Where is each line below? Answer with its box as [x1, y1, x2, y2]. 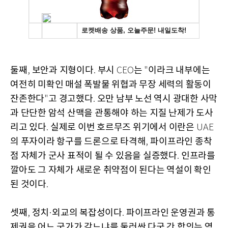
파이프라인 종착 [150, 136, 212, 148]
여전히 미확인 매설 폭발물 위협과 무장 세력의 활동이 [10, 79, 211, 91]
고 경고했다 [48, 94, 93, 105]
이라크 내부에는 [148, 65, 210, 76]
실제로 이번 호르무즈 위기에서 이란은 [50, 122, 196, 133]
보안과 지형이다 [32, 65, 94, 76]
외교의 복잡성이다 [52, 208, 122, 219]
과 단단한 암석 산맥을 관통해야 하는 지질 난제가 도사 [10, 108, 213, 119]
